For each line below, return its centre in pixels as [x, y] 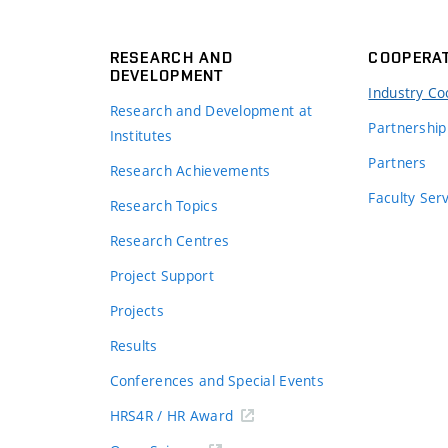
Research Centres [169, 240]
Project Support [161, 275]
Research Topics [163, 205]
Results [133, 345]
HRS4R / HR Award [171, 415]
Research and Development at [211, 110]
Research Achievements [190, 170]
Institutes [141, 135]
